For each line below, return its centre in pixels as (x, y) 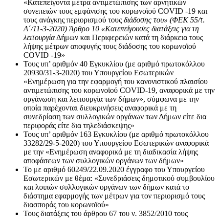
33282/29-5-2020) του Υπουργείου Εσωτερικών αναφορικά (116, 143)
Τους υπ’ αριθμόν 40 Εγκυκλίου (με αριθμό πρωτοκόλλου (114, 64)
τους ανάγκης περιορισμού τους (74, 20)
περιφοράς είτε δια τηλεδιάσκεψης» (79, 125)
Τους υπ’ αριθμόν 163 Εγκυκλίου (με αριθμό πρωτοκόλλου (116, 134)
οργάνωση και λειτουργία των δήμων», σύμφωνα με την (111, 99)
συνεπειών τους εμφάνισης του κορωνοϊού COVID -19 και (115, 11)
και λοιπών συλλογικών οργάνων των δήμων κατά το (106, 187)
